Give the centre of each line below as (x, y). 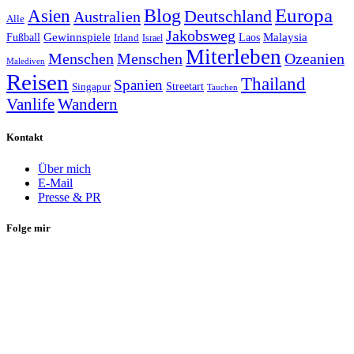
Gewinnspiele (77, 37)
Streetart (185, 87)
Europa (304, 16)
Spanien (138, 85)
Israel (153, 38)
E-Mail (55, 183)
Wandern (88, 105)
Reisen (38, 83)
